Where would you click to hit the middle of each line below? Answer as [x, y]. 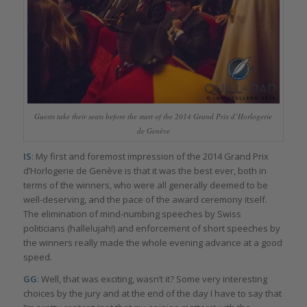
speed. [37, 257]
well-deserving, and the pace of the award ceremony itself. [145, 200]
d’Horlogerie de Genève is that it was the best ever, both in [145, 171]
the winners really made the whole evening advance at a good [152, 243]
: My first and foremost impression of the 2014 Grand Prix [150, 157]
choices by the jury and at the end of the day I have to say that [152, 294]
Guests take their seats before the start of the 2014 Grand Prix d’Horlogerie [153, 116]
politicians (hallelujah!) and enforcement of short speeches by [151, 229]
